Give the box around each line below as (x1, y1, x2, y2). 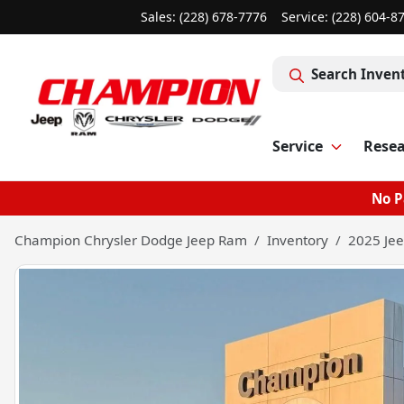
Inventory (267, 231, 328, 249)
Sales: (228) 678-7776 (141, 8, 267, 25)
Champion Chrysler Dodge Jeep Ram (14, 231, 247, 249)
